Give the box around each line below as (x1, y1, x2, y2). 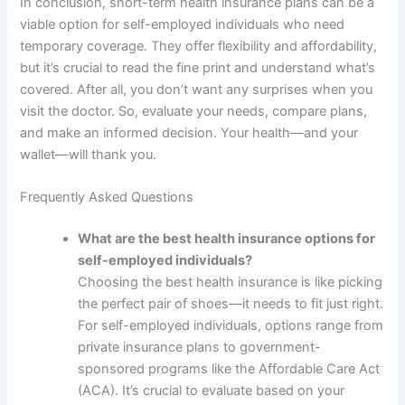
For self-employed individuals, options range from (78, 316, 384, 334)
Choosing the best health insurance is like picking (78, 273, 383, 290)
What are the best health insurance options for (78, 230, 376, 247)
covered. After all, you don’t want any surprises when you (20, 80, 373, 98)
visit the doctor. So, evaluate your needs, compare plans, (20, 102, 368, 119)
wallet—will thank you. (20, 146, 157, 163)
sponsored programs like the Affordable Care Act (78, 360, 381, 377)
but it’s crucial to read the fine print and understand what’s (20, 59, 376, 76)
